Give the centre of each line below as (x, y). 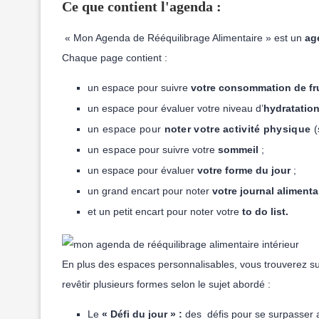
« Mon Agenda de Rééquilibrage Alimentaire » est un (183, 38)
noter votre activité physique (236, 129)
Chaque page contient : (115, 58)
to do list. (264, 211)
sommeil (239, 150)
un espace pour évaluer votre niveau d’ (176, 108)
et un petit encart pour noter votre (163, 211)
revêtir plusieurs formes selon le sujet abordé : (166, 284)
